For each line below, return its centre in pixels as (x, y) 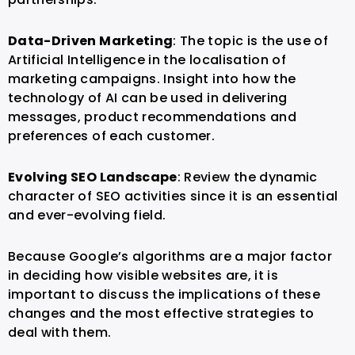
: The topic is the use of (251, 41)
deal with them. (60, 333)
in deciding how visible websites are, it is (143, 276)
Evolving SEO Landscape (93, 177)
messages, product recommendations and (152, 117)
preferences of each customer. (112, 136)
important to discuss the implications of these (164, 295)
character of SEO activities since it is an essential (173, 197)
